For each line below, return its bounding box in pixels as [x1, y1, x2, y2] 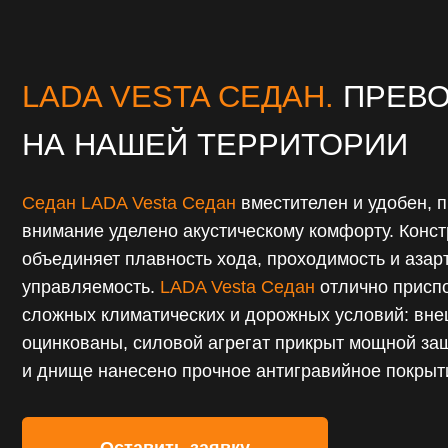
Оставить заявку [89, 294, 224, 313]
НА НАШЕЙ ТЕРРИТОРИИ [19, 17, 365, 49]
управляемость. [19, 151, 139, 170]
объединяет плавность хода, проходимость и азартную [19, 126, 433, 145]
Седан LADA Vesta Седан [19, 76, 212, 95]
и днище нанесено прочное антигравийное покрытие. [19, 226, 420, 245]
